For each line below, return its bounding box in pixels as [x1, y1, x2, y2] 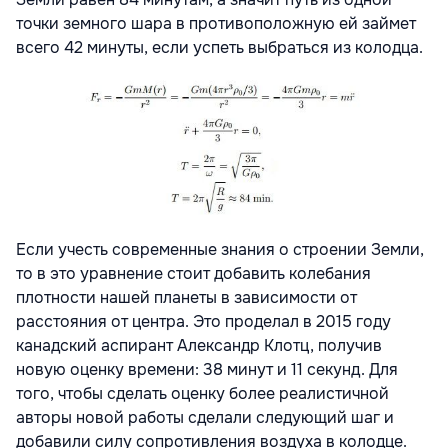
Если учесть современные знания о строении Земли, [16, 238, 424, 260]
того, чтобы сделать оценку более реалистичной [16, 382, 389, 404]
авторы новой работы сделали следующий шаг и [16, 406, 394, 428]
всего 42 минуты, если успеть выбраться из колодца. [16, 36, 427, 58]
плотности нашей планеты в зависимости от [16, 286, 357, 308]
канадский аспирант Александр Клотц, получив [16, 334, 382, 356]
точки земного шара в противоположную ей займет [16, 12, 416, 34]
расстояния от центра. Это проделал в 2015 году [16, 310, 391, 332]
